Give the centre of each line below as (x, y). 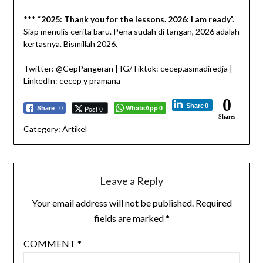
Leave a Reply (131, 181)
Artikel (74, 129)
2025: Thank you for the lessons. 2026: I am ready (136, 19)
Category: (42, 129)
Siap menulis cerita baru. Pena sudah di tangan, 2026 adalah (131, 32)
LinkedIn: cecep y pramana (72, 81)
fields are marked (129, 218)
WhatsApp (141, 108)
